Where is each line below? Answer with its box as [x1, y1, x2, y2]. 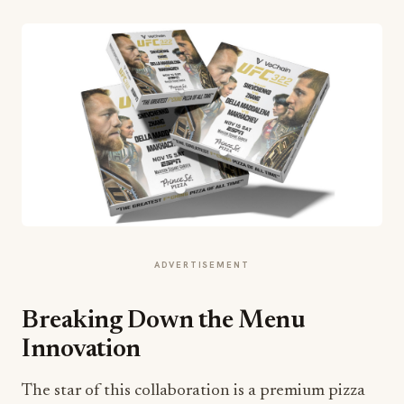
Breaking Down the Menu [22, 308, 306, 335]
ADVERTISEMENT [154, 259, 250, 271]
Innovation [22, 337, 142, 363]
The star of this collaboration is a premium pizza [22, 382, 365, 400]
